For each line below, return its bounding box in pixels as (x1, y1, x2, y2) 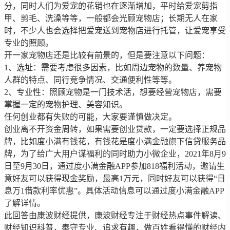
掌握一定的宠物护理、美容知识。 (4, 100, 127, 109)
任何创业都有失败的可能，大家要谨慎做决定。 (4, 112, 177, 122)
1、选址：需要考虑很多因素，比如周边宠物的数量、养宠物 (4, 63, 222, 72)
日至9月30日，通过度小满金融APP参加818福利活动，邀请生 (4, 162, 225, 171)
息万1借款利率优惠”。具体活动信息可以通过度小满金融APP (4, 186, 224, 196)
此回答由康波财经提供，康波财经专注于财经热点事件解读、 (4, 211, 226, 220)
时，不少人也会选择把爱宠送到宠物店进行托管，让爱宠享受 (4, 26, 226, 35)
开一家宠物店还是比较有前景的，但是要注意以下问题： (4, 51, 209, 60)
